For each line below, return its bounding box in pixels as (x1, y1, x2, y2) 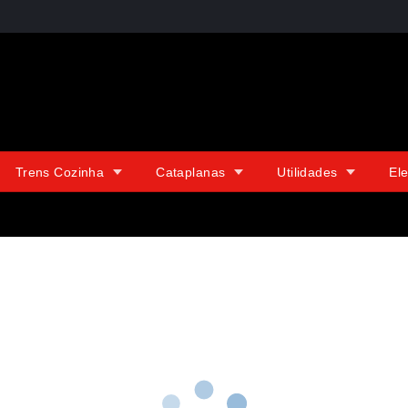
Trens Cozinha (15, 165, 105, 179)
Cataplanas (156, 165, 226, 179)
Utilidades (277, 165, 338, 179)
